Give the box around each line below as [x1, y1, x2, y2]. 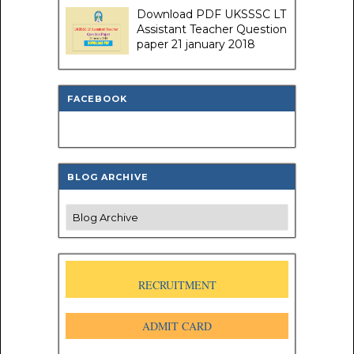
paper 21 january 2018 [137, 36, 255, 51]
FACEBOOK [67, 92, 127, 104]
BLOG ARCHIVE [67, 171, 149, 183]
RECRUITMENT [137, 277, 217, 292]
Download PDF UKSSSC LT [137, 6, 286, 21]
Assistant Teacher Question [137, 21, 287, 36]
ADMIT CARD [142, 318, 212, 333]
